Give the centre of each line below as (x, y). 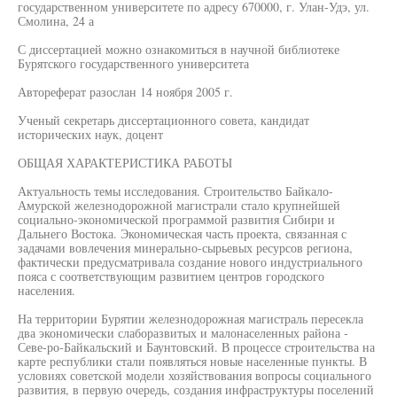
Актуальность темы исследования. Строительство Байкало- (175, 191)
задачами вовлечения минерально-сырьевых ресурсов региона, (185, 248)
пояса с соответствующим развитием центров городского (171, 276)
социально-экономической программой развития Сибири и (176, 219)
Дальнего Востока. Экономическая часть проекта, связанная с (182, 234)
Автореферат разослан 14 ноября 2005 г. (125, 92)
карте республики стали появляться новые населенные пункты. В (192, 361)
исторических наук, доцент (90, 134)
